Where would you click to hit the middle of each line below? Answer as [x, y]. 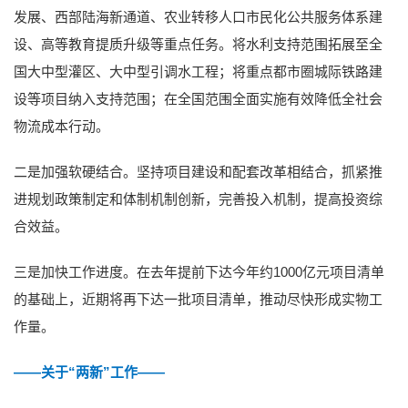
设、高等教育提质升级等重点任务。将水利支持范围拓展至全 [198, 44]
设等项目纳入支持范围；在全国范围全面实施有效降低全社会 [198, 98]
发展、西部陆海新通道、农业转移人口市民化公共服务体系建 [198, 16]
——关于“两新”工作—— [89, 372]
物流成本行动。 [61, 126]
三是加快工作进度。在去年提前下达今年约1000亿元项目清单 [199, 271]
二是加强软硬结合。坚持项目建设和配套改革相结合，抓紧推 [198, 171]
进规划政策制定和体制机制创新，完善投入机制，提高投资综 [198, 199]
